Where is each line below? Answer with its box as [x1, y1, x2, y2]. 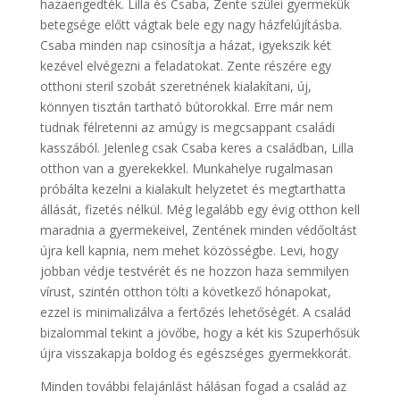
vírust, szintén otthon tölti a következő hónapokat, [39, 283, 331, 301]
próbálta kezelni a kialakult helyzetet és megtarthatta [39, 180, 346, 198]
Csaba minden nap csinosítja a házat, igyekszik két [39, 37, 331, 54]
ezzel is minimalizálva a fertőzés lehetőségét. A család [39, 304, 351, 321]
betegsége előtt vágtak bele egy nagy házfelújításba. [39, 16, 342, 34]
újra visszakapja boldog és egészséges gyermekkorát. [39, 345, 351, 362]
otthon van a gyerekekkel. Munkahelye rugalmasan [39, 160, 333, 178]
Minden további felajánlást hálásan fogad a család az [39, 378, 346, 396]
